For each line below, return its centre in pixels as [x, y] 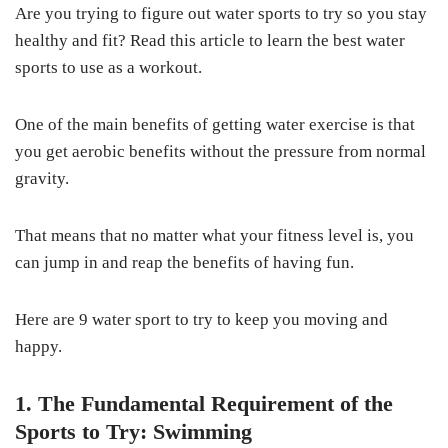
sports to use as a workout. [108, 68]
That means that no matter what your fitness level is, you [214, 236]
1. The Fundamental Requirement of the [204, 404]
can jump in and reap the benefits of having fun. [184, 263]
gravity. [42, 179]
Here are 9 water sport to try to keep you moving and [201, 320]
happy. [38, 347]
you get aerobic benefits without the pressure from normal [220, 152]
